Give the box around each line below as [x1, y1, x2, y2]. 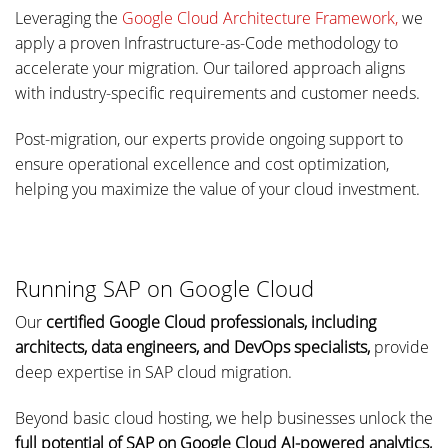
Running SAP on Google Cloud [15, 273, 314, 303]
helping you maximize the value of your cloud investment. [15, 178, 420, 201]
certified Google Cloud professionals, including [46, 310, 376, 333]
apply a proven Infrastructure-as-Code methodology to [15, 32, 398, 55]
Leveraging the [15, 7, 122, 30]
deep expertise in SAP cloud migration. [15, 360, 292, 383]
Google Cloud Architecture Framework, [122, 7, 398, 30]
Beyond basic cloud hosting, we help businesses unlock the [15, 406, 433, 429]
